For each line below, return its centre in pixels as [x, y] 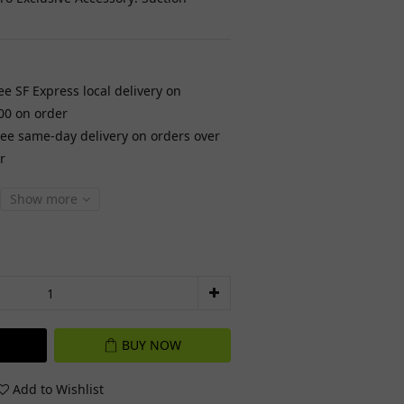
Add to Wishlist [58, 389]
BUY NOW [151, 345]
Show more [44, 199]
